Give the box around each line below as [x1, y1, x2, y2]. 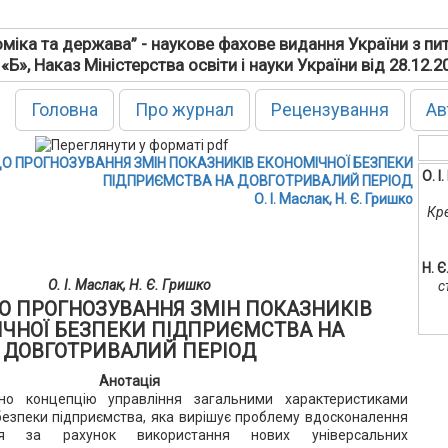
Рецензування [270, 99, 389, 120]
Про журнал [134, 99, 234, 120]
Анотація [98, 372, 160, 389]
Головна [30, 99, 98, 120]
